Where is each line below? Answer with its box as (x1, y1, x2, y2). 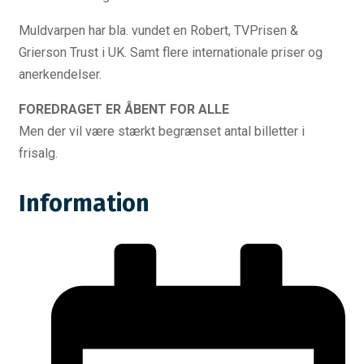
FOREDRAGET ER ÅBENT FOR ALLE (19, 101, 229, 117)
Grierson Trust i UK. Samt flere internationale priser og (19, 44, 323, 60)
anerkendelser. (19, 66, 102, 82)
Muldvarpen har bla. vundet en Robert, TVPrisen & (19, 22, 298, 38)
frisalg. (19, 145, 58, 161)
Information (19, 188, 149, 218)
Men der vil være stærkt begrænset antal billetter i (19, 123, 305, 139)
